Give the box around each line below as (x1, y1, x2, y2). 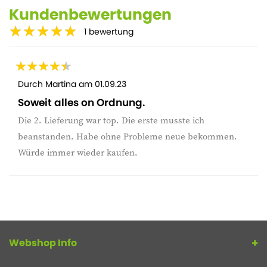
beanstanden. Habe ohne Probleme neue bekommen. (18, 129, 237, 142)
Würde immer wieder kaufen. (18, 145, 138, 159)
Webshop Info (9, 235, 77, 250)
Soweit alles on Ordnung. (18, 95, 145, 110)
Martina (45, 77, 76, 90)
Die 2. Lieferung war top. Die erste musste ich (18, 113, 204, 126)
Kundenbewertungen (9, 4, 172, 25)
